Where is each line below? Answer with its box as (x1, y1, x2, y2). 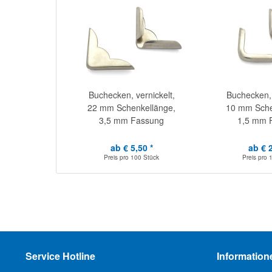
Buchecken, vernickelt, (88, 89, 175, 101)
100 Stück (131, 153, 160, 161)
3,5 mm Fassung (99, 114, 165, 126)
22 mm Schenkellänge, (87, 101, 176, 114)
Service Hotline (25, 249, 95, 263)
